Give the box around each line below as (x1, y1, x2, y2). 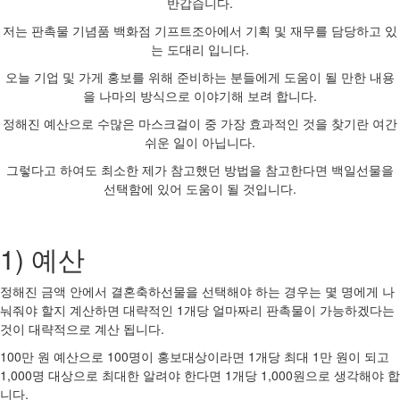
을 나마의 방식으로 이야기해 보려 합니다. (83, 86, 317, 104)
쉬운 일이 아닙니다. (145, 132, 255, 151)
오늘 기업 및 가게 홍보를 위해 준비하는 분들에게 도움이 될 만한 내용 (5, 67, 395, 86)
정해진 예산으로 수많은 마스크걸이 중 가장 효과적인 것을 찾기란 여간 (3, 113, 397, 132)
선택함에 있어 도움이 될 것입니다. (104, 179, 296, 197)
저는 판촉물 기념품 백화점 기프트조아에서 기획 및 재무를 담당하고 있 (3, 21, 397, 39)
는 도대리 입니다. (151, 39, 249, 58)
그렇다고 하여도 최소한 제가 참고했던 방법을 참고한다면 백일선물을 (6, 160, 394, 179)
